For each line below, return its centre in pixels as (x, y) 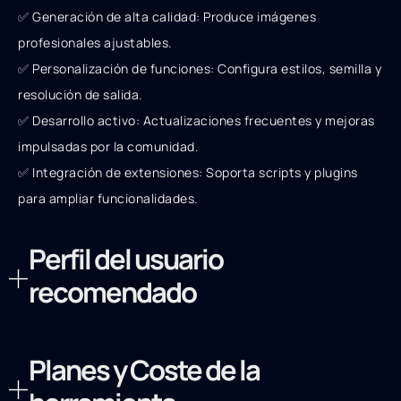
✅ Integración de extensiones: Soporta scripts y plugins (188, 173)
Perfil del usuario (125, 259)
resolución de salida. (81, 95)
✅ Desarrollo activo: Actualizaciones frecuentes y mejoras (196, 121)
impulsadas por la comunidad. (108, 147)
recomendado (112, 292)
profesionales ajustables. (95, 43)
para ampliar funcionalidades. (108, 199)
